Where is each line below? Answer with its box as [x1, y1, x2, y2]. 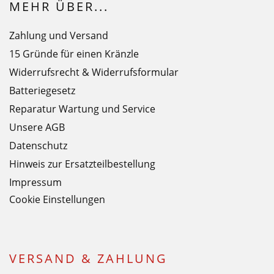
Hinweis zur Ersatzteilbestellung [9, 157, 155, 171]
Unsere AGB [9, 120, 65, 134]
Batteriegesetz [9, 83, 75, 97]
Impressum [9, 175, 62, 189]
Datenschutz [9, 138, 67, 152]
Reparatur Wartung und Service [9, 102, 155, 116]
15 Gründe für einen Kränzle [9, 46, 139, 61]
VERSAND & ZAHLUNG [9, 250, 168, 267]
